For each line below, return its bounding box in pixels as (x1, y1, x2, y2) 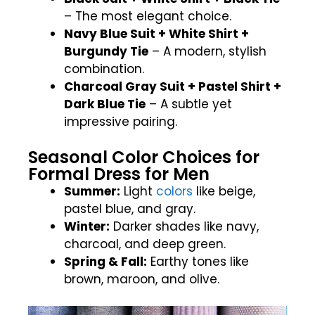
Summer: (64, 182, 120, 200)
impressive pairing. (64, 113, 177, 131)
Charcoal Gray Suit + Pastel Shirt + (64, 78, 281, 96)
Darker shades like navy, (110, 217, 259, 235)
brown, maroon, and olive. (64, 270, 219, 288)
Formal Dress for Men (28, 162, 210, 186)
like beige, (193, 182, 255, 200)
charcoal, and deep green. (64, 235, 226, 252)
